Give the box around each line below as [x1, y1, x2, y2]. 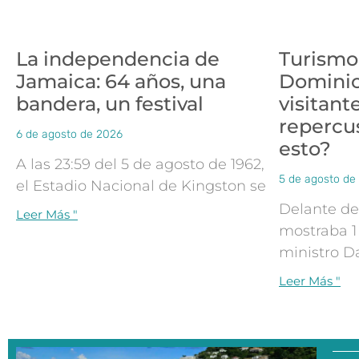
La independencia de [16, 46, 220, 71]
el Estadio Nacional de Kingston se [16, 176, 266, 195]
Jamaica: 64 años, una [16, 69, 226, 93]
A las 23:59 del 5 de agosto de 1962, [16, 155, 264, 173]
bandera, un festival [16, 91, 204, 115]
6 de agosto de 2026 [16, 127, 123, 141]
